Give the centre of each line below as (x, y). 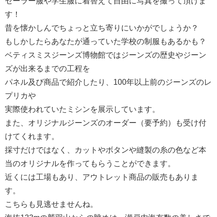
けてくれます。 (32, 136)
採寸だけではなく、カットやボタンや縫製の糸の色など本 (106, 149)
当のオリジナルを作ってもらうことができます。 (90, 163)
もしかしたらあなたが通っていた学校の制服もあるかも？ (106, 41)
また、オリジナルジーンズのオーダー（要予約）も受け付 (106, 122)
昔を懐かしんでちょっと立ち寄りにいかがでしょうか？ (102, 27)
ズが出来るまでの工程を (47, 68)
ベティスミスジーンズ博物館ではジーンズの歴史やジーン (106, 54)
